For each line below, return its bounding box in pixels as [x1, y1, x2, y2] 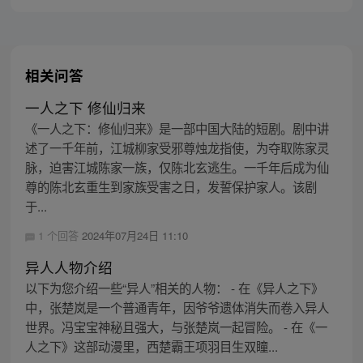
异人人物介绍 [24, 257, 113, 278]
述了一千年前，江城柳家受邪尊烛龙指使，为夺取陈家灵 [24, 139, 329, 157]
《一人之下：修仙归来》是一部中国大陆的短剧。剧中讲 [24, 119, 329, 138]
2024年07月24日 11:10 [81, 228, 188, 244]
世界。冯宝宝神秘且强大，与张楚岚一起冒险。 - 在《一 [24, 318, 327, 336]
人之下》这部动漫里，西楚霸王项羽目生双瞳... [24, 337, 278, 356]
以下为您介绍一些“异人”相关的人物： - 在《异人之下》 [24, 279, 323, 297]
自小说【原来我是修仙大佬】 [100, 2, 248, 19]
